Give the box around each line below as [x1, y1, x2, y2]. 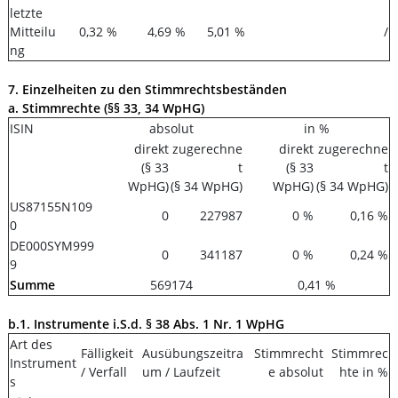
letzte [10, 4, 43, 21]
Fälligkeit [81, 345, 133, 362]
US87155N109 [10, 198, 92, 215]
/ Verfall [81, 363, 127, 380]
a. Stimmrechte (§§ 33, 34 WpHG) [8, 99, 204, 116]
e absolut [268, 363, 323, 380]
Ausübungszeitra [142, 345, 243, 362]
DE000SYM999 [10, 237, 94, 254]
